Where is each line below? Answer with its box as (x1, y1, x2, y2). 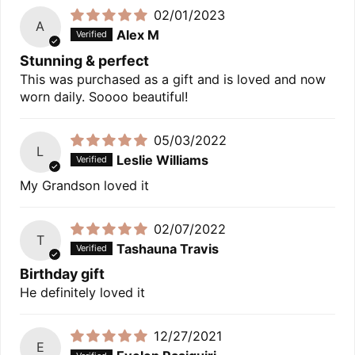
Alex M (116, 27, 159, 44)
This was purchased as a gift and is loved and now (20, 71, 326, 87)
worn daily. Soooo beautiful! (20, 88, 189, 105)
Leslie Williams (116, 152, 208, 169)
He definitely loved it (20, 284, 145, 301)
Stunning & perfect (20, 52, 149, 69)
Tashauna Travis (116, 240, 219, 257)
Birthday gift (20, 265, 105, 283)
